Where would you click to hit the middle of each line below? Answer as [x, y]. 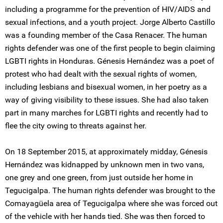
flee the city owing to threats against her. [76, 126]
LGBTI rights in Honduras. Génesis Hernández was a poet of [110, 61]
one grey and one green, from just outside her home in [99, 177]
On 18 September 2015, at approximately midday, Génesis [106, 152]
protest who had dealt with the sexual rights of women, [101, 74]
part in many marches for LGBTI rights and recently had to [107, 113]
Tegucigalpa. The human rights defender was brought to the [110, 190]
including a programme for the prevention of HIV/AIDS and [108, 9]
